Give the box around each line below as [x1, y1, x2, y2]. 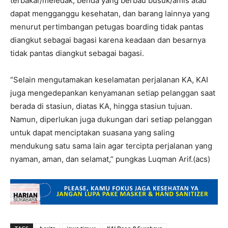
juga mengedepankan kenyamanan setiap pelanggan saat [10, 88, 215, 98]
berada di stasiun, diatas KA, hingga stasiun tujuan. [10, 101, 192, 111]
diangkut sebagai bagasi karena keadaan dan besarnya [10, 35, 206, 45]
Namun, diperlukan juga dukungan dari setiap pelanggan [10, 115, 212, 124]
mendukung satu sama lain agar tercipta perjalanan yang [10, 141, 212, 151]
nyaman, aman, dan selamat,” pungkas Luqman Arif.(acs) [10, 154, 210, 164]
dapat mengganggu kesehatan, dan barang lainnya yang [10, 9, 210, 18]
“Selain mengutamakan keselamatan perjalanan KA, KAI [10, 75, 208, 84]
